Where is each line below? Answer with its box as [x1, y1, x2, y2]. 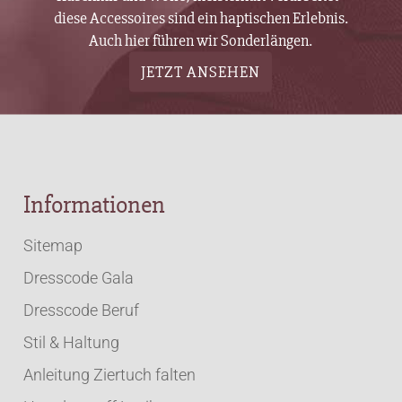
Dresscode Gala [23, 267, 135, 287]
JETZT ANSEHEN [141, 61, 261, 82]
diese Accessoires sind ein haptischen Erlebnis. [53, 7, 348, 28]
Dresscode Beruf [23, 300, 140, 319]
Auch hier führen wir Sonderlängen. [89, 30, 313, 50]
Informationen [23, 188, 166, 220]
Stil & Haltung [23, 332, 120, 352]
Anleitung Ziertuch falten [23, 364, 197, 384]
